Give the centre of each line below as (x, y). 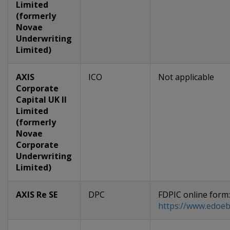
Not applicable (186, 77)
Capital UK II (41, 100)
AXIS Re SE (37, 195)
